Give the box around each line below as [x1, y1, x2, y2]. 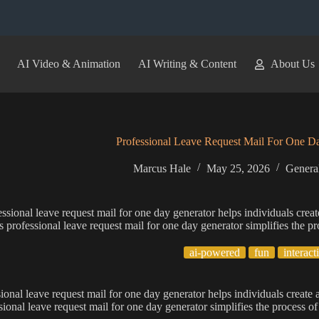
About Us [270, 58, 315, 70]
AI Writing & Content [137, 58, 236, 70]
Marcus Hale [133, 162, 192, 174]
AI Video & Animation [16, 58, 120, 70]
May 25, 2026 [206, 162, 271, 174]
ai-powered [189, 246, 240, 258]
